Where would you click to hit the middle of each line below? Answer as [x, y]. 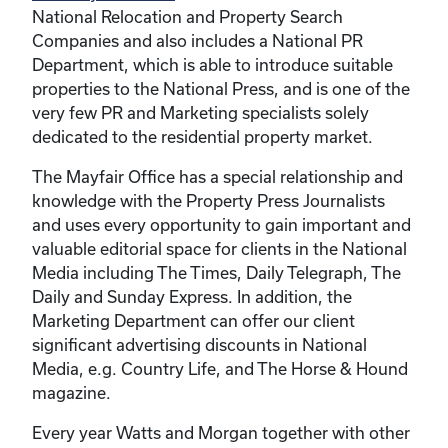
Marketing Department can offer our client [193, 320]
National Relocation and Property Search [187, 16]
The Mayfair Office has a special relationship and [217, 176]
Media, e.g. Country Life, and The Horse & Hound [220, 368]
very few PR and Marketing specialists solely [200, 112]
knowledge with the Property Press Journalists [208, 200]
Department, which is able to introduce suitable [212, 64]
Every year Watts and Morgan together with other [221, 432]
